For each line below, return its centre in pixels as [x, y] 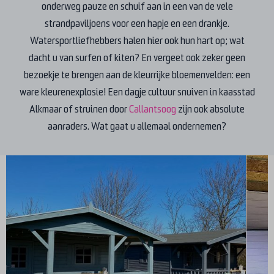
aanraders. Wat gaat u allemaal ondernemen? [137, 126]
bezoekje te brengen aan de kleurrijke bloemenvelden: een [137, 75]
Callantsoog [153, 109]
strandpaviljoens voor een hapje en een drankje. [137, 24]
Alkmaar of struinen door [79, 109]
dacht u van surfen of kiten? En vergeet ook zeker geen [137, 58]
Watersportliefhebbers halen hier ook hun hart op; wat [137, 41]
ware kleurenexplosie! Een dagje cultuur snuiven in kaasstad [137, 92]
